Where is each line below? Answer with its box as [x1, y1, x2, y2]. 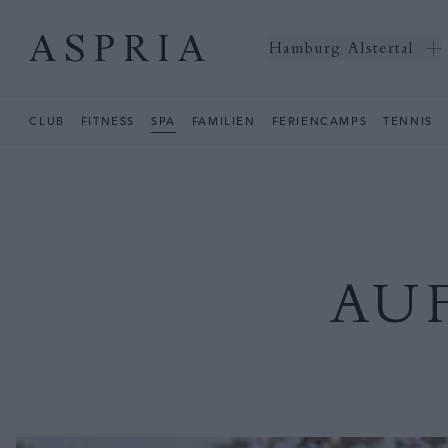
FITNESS [80, 113, 136, 128]
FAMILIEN [191, 113, 256, 128]
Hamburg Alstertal [268, 38, 414, 57]
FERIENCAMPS [271, 113, 368, 128]
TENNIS [383, 113, 433, 128]
